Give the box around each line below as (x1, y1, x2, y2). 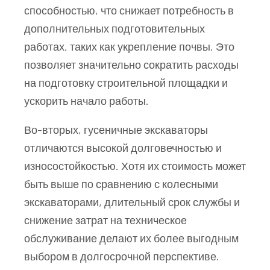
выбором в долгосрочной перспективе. (24, 249, 219, 263)
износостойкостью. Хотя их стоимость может (24, 159, 246, 172)
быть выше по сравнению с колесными (24, 177, 218, 190)
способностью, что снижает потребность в (24, 3, 234, 17)
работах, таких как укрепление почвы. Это (24, 39, 234, 53)
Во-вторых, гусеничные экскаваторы (24, 122, 208, 136)
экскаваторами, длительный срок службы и (24, 195, 240, 209)
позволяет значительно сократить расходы (24, 57, 239, 71)
